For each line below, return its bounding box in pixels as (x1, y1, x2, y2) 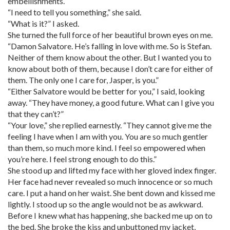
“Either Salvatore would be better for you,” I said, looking (8, 86, 205, 96)
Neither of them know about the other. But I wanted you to (8, 52, 212, 62)
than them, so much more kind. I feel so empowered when (8, 143, 205, 152)
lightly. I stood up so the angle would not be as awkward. (8, 199, 203, 209)
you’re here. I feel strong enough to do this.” (8, 154, 157, 164)
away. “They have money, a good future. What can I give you (8, 98, 214, 107)
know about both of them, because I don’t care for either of (8, 64, 213, 73)
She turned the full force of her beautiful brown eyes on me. (8, 30, 213, 40)
